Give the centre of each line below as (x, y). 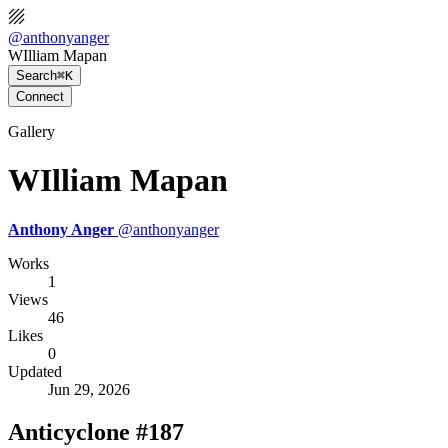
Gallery (31, 131)
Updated (35, 371)
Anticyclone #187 (96, 431)
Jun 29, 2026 (89, 389)
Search (36, 75)
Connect (40, 96)
